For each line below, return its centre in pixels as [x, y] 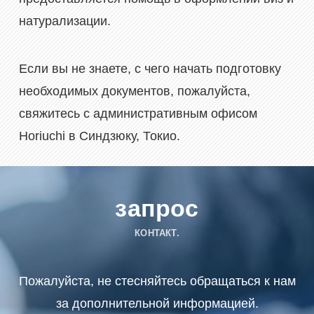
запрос [157, 208]
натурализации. [64, 21]
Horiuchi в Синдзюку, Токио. [99, 136]
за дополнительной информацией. [157, 304]
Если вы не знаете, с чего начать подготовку [150, 69]
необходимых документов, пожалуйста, [134, 91]
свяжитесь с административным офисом [138, 114]
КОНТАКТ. [157, 233]
